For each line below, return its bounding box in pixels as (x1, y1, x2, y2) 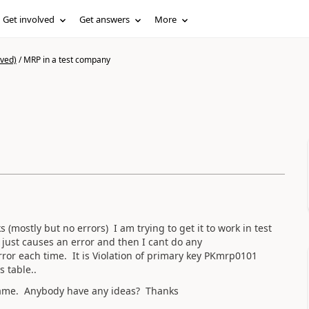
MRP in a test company (23, 54, 110, 66)
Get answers (79, 13, 130, 26)
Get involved (3, 13, 55, 26)
